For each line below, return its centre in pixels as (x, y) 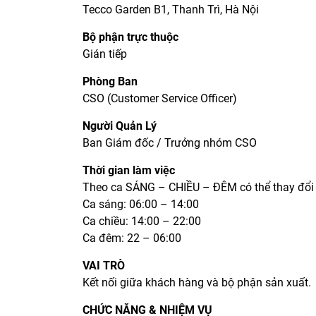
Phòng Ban (110, 82)
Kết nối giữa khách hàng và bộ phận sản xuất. (197, 283)
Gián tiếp (105, 54)
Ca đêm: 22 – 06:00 (132, 238)
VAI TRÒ (104, 266)
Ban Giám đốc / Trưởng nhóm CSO (170, 143)
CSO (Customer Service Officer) (160, 99)
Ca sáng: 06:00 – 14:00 (141, 205)
